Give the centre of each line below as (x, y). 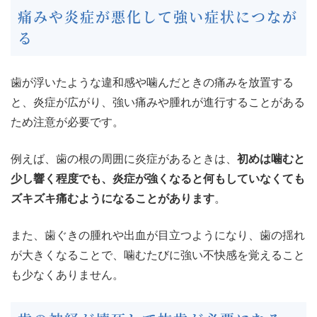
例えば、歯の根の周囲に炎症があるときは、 (124, 159)
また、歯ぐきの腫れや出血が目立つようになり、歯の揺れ (158, 236)
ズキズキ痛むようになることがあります (113, 199)
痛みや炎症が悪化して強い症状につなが (158, 17)
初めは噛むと (271, 159)
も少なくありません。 (67, 275)
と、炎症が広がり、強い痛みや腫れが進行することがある (158, 103)
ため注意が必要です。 (67, 122)
